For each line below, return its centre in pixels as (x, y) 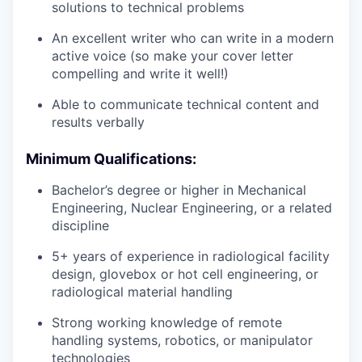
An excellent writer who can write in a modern (193, 38)
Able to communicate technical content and (185, 104)
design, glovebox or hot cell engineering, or (185, 274)
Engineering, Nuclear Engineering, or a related (192, 208)
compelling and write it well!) (140, 74)
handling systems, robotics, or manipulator (182, 340)
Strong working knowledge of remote (167, 322)
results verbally (98, 122)
